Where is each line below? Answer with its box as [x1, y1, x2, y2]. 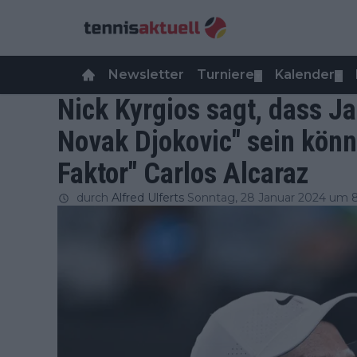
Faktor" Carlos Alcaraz [57, 157, 308, 190]
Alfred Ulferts [112, 190, 184, 205]
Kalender [275, 67, 335, 82]
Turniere [197, 67, 254, 82]
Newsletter [108, 67, 184, 82]
